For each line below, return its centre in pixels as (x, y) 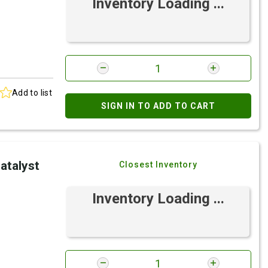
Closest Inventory (159, 165)
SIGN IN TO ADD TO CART (159, 106)
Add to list (32, 92)
